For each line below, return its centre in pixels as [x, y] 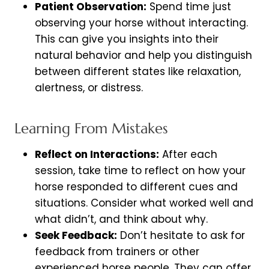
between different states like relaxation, [138, 72]
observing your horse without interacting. [141, 23]
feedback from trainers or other [117, 252]
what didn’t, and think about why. [121, 219]
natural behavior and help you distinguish [144, 56]
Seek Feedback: [76, 236]
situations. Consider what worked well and [144, 203]
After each [188, 155]
